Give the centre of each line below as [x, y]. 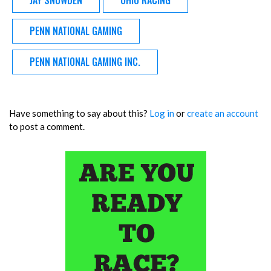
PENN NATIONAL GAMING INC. [85, 62]
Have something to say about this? [79, 113]
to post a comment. [47, 126]
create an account [223, 113]
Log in [162, 113]
